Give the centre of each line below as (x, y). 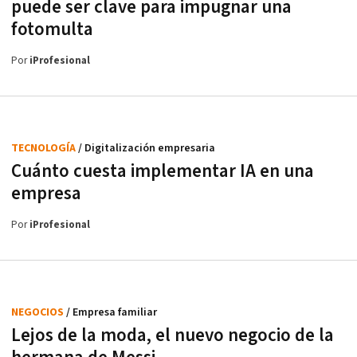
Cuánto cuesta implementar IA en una (163, 171)
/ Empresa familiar (112, 312)
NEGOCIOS (39, 312)
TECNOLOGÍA (45, 148)
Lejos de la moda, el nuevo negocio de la (173, 335)
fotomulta (52, 29)
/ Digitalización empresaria (147, 148)
